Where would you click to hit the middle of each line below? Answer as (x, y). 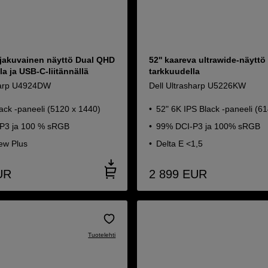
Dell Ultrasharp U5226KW (198, 86)
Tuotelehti (102, 235)
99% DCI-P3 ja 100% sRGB (208, 126)
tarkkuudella (175, 71)
